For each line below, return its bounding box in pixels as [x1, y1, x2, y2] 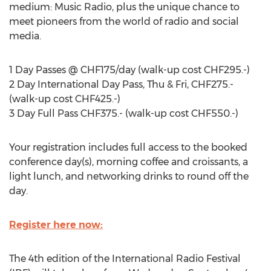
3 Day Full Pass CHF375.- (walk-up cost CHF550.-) [9, 108, 238, 119]
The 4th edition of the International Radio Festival [9, 253, 241, 264]
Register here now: [9, 219, 103, 230]
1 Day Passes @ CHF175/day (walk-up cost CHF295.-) [9, 64, 250, 76]
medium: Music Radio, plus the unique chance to [9, 1, 240, 13]
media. [9, 30, 41, 42]
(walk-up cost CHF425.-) [9, 93, 120, 105]
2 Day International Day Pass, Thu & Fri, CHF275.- [9, 79, 233, 90]
